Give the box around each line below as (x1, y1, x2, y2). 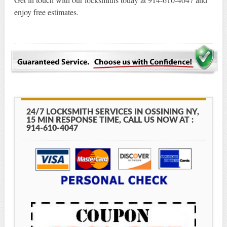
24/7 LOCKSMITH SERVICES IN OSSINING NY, (26, 107, 199, 116)
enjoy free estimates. (14, 7, 79, 18)
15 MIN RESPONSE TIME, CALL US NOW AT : (26, 116, 194, 124)
